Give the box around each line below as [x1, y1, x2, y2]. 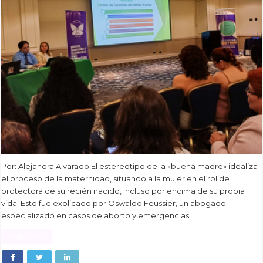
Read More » [8, 232, 45, 241]
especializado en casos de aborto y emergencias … [1, 211, 197, 221]
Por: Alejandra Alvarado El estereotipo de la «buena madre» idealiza [1, 161, 258, 171]
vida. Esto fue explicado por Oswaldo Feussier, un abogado [1, 198, 227, 208]
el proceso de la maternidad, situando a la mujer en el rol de [1, 174, 230, 184]
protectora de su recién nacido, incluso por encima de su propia [1, 186, 245, 196]
